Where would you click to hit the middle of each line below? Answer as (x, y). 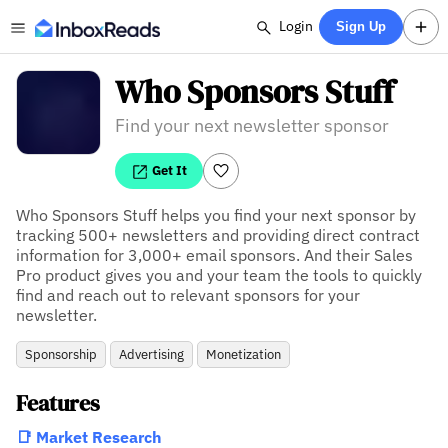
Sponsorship (61, 354)
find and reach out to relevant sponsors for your (188, 295)
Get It (168, 170)
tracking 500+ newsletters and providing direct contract (218, 235)
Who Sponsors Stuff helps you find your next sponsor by (216, 215)
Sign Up (361, 26)
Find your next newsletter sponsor (252, 125)
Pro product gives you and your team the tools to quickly (219, 275)
